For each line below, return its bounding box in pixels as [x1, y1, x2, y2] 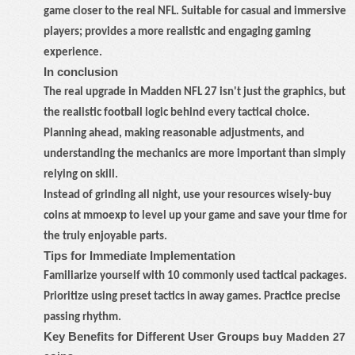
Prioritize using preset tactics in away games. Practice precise [44, 291, 341, 303]
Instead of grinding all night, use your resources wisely [44, 189, 309, 201]
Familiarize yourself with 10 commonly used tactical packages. [44, 270, 347, 282]
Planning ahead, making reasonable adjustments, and [44, 128, 304, 139]
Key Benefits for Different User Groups [44, 330, 262, 343]
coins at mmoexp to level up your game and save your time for [44, 210, 347, 222]
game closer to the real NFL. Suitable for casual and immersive [44, 6, 346, 17]
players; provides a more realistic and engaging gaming [44, 26, 311, 38]
